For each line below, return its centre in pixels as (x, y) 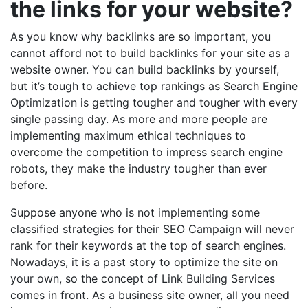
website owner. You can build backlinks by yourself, (145, 70)
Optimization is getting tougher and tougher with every (154, 103)
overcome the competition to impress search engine (146, 152)
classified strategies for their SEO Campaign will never (152, 229)
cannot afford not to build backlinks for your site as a (150, 53)
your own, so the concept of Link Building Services (143, 279)
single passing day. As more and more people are (139, 119)
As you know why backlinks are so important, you (141, 37)
